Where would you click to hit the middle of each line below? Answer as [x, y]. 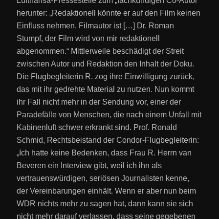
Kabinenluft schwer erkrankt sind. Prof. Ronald [97, 127]
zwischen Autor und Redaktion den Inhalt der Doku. [106, 64]
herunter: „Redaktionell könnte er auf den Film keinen [109, 13]
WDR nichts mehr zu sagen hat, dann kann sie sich [105, 203]
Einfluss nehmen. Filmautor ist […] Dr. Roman [96, 25]
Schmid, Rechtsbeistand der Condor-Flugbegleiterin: [108, 140]
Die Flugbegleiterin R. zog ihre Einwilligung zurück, [106, 76]
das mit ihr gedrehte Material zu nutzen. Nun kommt [106, 89]
